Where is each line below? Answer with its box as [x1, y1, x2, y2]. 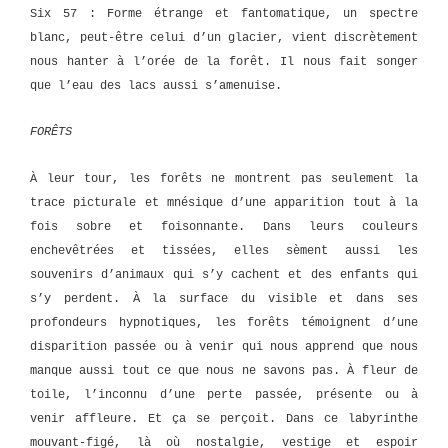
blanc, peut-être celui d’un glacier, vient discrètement [30, 30, 418, 45]
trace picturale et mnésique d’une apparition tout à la [30, 195, 418, 210]
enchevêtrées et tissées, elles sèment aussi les [30, 243, 418, 258]
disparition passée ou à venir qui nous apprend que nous [30, 339, 418, 354]
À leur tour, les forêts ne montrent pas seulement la [30, 171, 418, 186]
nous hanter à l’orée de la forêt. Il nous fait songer [30, 54, 418, 69]
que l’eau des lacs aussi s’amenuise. [30, 78, 282, 93]
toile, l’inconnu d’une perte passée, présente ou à [30, 387, 418, 402]
